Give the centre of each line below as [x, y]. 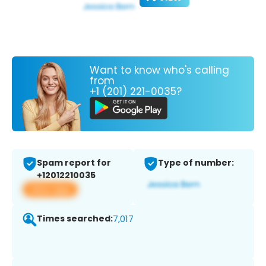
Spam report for [74, 163]
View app [50, 189]
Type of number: [196, 163]
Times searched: [75, 219]
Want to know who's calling [159, 70]
